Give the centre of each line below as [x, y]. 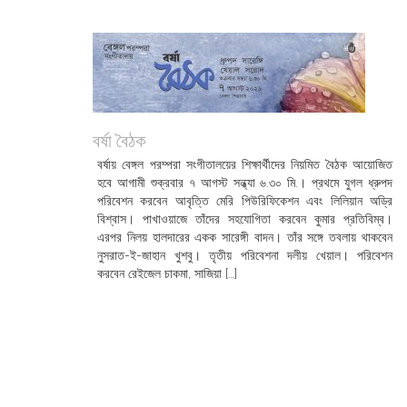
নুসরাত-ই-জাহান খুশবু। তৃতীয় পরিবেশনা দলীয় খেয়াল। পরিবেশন [245, 255]
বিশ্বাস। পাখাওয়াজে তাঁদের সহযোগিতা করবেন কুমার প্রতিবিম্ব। [245, 219]
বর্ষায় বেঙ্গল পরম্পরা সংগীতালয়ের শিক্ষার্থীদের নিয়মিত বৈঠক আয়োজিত [245, 164]
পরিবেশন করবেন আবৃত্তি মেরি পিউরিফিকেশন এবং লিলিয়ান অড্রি [245, 201]
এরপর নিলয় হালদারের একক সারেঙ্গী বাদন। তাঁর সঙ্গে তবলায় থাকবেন [245, 237]
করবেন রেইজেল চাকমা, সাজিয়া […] [167, 273]
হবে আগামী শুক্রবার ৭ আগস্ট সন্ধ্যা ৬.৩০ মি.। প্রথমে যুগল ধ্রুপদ [245, 183]
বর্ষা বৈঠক [119, 141]
